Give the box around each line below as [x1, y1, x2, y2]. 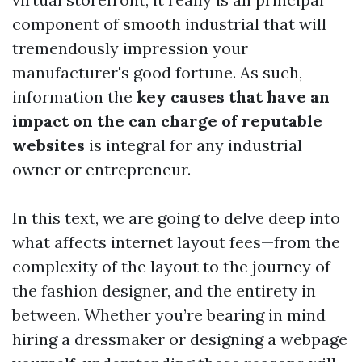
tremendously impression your [12, 38, 248, 58]
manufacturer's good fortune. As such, [12, 62, 302, 82]
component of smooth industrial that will [12, 14, 326, 34]
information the [12, 86, 137, 107]
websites [12, 135, 85, 155]
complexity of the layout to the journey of [12, 256, 330, 276]
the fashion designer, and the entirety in [12, 280, 316, 301]
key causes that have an [137, 86, 330, 107]
